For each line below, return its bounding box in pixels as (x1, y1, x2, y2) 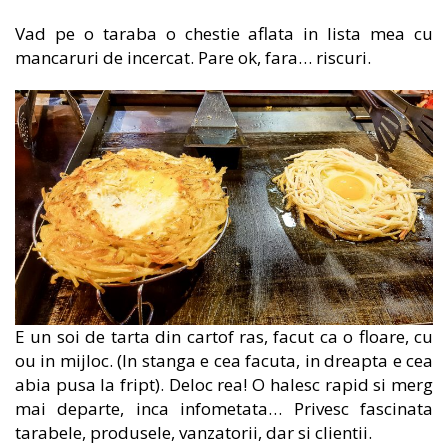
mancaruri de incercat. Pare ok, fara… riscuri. (15, 46, 371, 70)
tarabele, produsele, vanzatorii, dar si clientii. (15, 421, 372, 445)
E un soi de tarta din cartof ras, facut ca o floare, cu (15, 325, 433, 349)
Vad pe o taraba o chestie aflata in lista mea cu (15, 22, 433, 46)
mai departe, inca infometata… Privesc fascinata (15, 397, 433, 421)
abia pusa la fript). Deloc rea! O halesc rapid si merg (15, 373, 433, 397)
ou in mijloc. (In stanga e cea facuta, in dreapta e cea (15, 349, 433, 373)
